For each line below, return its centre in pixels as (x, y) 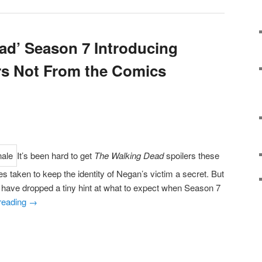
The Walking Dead (129, 155)
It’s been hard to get (56, 155)
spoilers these (192, 155)
